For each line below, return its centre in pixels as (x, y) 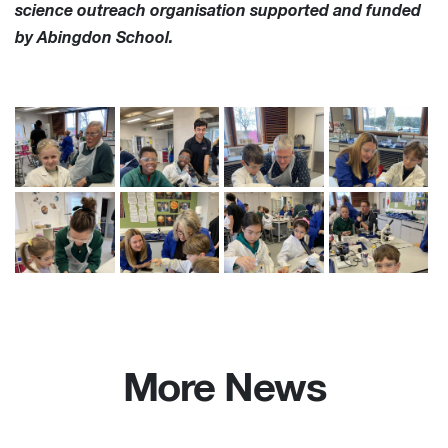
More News (224, 389)
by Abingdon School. (94, 37)
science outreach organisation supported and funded (218, 10)
